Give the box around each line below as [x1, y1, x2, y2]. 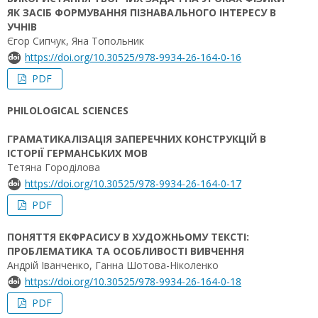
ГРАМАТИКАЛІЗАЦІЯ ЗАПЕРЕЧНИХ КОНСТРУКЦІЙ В [7, 132, 266, 146]
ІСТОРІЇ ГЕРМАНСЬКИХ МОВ [7, 146, 148, 160]
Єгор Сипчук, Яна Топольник [7, 34, 144, 48]
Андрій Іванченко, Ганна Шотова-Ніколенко [7, 258, 219, 272]
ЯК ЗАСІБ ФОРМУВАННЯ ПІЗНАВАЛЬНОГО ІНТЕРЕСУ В [7, 6, 276, 19]
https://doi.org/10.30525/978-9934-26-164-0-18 [25, 275, 241, 288]
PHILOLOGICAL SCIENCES [7, 104, 128, 117]
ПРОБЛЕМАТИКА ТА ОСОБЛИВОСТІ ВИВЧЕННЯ [7, 244, 244, 258]
